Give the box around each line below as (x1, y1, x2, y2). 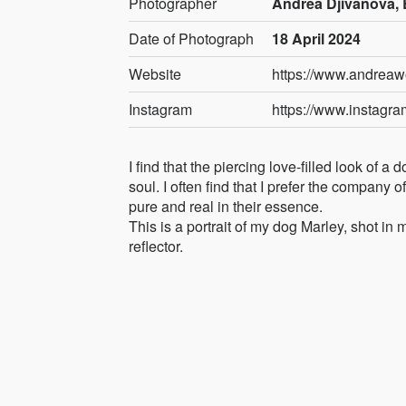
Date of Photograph (129, 27, 254, 49)
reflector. (129, 235, 183, 256)
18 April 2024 (272, 27, 362, 49)
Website (129, 63, 181, 84)
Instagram (129, 98, 192, 120)
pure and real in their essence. (129, 195, 323, 217)
